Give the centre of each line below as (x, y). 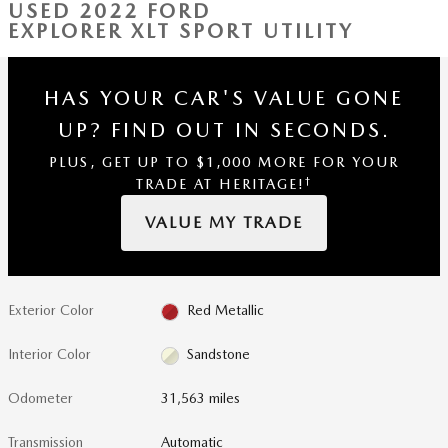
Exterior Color (51, 310)
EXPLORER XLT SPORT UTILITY (181, 31)
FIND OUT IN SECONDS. (250, 130)
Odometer (40, 398)
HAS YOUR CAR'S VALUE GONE (224, 98)
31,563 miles (201, 398)
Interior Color (49, 354)
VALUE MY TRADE (224, 223)
